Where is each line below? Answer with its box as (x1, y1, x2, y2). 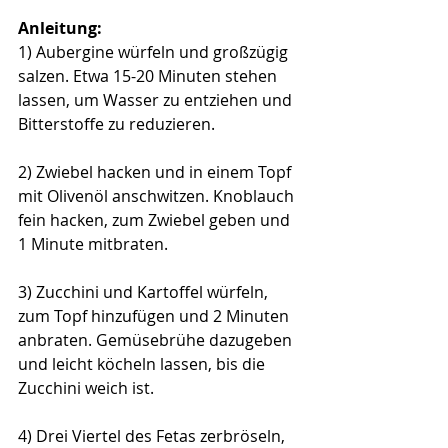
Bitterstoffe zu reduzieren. (18, 113, 215, 136)
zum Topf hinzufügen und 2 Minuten (18, 305, 293, 328)
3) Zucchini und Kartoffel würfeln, (18, 281, 272, 304)
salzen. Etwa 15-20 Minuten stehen (18, 65, 281, 88)
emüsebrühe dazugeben (108, 329, 296, 352)
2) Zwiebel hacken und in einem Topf (18, 161, 295, 184)
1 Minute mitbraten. (18, 233, 168, 256)
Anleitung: (18, 17, 102, 40)
